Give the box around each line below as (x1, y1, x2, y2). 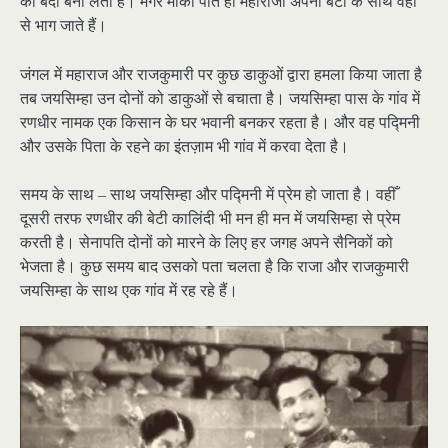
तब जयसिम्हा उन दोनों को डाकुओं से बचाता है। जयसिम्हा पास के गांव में (20, 86, 420, 108)
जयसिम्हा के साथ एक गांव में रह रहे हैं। (20, 278, 238, 300)
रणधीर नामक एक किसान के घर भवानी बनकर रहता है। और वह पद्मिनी (20, 110, 420, 132)
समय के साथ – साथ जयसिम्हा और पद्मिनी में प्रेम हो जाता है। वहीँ (20, 182, 396, 204)
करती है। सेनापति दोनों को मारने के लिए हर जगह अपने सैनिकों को (20, 230, 393, 252)
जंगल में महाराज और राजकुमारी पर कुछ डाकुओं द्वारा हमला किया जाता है (20, 62, 422, 84)
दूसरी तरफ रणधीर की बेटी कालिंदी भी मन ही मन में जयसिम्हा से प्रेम (20, 206, 400, 228)
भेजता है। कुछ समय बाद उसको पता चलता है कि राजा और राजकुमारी (20, 254, 409, 276)
